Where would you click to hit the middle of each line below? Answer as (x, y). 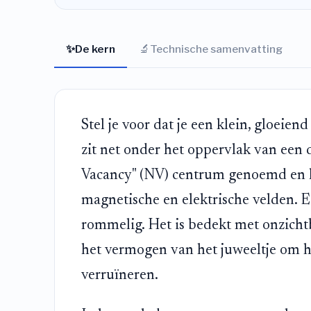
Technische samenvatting (216, 49)
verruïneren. (119, 275)
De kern (95, 49)
